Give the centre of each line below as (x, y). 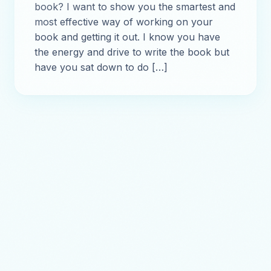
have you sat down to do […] (101, 67)
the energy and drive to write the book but (132, 52)
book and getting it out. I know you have (127, 37)
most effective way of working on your (124, 22)
